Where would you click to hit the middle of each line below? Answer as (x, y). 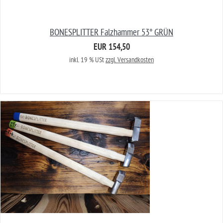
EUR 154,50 (111, 48)
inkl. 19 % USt (87, 60)
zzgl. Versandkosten (130, 60)
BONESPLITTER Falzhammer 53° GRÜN (111, 33)
